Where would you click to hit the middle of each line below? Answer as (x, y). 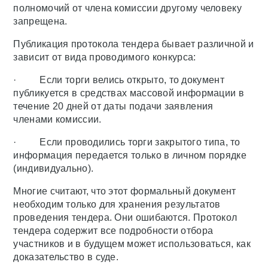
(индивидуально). (54, 169)
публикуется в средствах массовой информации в (129, 93)
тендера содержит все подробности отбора (113, 231)
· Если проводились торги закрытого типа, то (127, 142)
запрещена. (40, 22)
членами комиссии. (57, 120)
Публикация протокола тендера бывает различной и (134, 44)
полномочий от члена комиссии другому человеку (127, 8)
